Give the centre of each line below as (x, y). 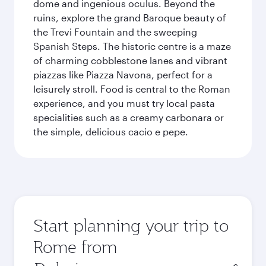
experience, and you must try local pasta (124, 103)
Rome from (75, 247)
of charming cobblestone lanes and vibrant (130, 60)
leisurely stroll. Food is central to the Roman (132, 89)
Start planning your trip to (131, 225)
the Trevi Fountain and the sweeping (115, 32)
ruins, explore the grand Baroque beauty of (130, 18)
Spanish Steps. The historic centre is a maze (132, 46)
